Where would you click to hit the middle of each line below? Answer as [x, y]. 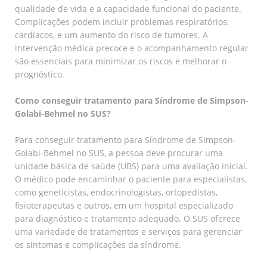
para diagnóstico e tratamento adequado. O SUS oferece [128, 218]
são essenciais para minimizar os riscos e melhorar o [121, 61]
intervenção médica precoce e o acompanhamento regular [132, 48]
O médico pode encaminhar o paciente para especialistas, [131, 179]
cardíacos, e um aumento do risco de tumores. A [111, 35]
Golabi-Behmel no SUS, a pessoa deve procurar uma [119, 153]
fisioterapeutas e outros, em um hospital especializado [124, 205]
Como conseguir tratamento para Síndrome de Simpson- [132, 100]
